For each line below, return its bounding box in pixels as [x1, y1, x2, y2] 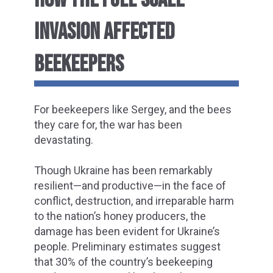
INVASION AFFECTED [34, 18, 174, 46]
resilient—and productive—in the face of [34, 179, 226, 193]
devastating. [34, 133, 93, 147]
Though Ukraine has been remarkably [34, 164, 213, 177]
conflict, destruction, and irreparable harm [34, 194, 234, 208]
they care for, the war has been [34, 118, 182, 132]
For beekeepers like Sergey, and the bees [34, 103, 232, 116]
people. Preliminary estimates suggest [34, 240, 221, 253]
